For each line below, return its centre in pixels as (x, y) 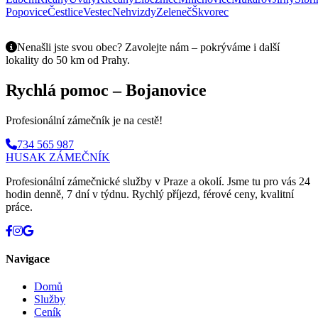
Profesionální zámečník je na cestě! (84, 120)
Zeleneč (174, 11)
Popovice (27, 11)
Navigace (28, 258)
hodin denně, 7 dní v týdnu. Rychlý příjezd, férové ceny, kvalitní (150, 194)
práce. (19, 207)
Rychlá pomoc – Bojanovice (106, 90)
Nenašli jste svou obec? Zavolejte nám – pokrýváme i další (148, 47)
